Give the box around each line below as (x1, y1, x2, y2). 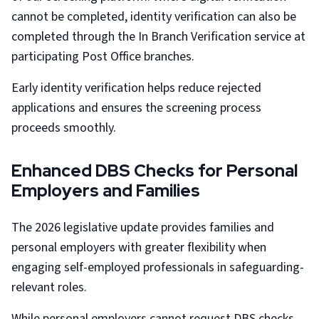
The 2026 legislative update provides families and (11, 218, 274, 236)
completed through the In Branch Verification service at (11, 27, 305, 46)
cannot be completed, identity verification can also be (11, 7, 296, 26)
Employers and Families (11, 179, 200, 202)
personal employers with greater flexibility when (11, 238, 266, 256)
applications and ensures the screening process (11, 98, 261, 117)
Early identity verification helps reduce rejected (11, 78, 261, 97)
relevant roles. (11, 278, 87, 296)
